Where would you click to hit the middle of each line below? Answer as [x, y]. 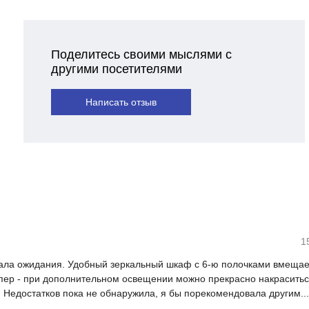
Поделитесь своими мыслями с [141, 54]
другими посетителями [116, 69]
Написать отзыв [121, 102]
